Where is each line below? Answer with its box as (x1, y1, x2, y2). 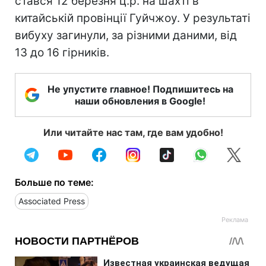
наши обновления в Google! (75, 94, 205, 107)
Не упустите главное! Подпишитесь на (47, 83, 233, 95)
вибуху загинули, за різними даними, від (15, 28, 237, 42)
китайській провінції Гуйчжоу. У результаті (15, 11, 251, 25)
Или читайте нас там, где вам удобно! (43, 126, 223, 138)
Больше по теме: (15, 176, 94, 188)
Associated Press (18, 195, 85, 206)
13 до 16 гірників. (15, 45, 109, 59)
